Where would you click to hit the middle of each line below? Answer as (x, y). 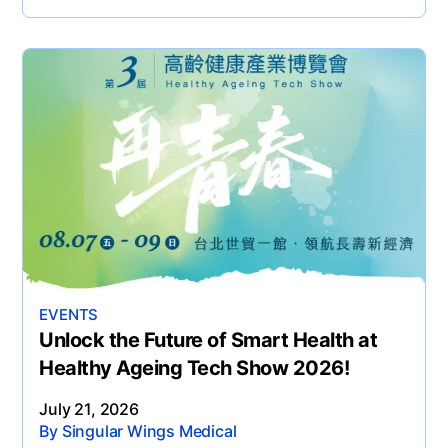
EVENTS (69, 314)
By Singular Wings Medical (138, 430)
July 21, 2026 (89, 408)
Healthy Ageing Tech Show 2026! (194, 367)
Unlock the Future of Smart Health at (208, 339)
